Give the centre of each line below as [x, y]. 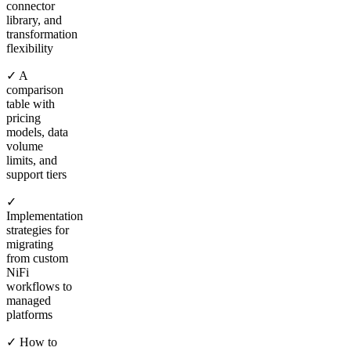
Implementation [45, 215]
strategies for [38, 230]
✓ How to [32, 342]
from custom [37, 258]
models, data [37, 132]
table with [31, 103]
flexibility [30, 48]
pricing [24, 118]
